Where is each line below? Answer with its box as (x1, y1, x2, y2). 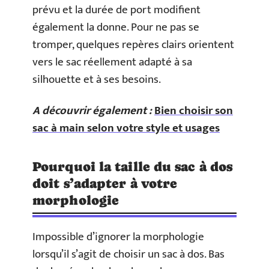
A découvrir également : (32, 101, 152, 120)
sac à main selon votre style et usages (32, 118, 220, 138)
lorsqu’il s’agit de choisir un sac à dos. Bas (32, 244, 225, 264)
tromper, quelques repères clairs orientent (32, 35, 234, 54)
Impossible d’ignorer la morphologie (32, 227, 204, 246)
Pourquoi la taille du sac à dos (32, 159, 233, 174)
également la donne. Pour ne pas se (32, 18, 199, 37)
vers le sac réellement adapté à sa (32, 53, 192, 71)
